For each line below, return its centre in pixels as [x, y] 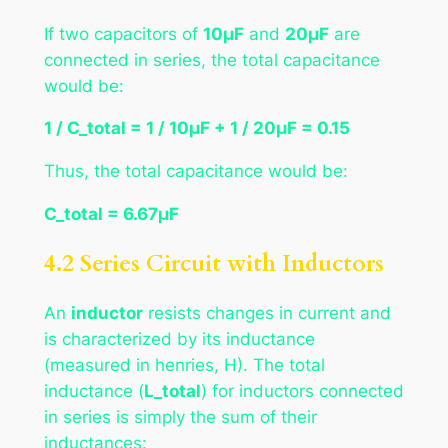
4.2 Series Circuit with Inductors [213, 264]
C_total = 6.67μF [111, 213]
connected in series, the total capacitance [211, 59]
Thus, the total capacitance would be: [195, 171]
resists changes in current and [266, 313]
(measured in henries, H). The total [184, 365]
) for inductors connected [302, 391]
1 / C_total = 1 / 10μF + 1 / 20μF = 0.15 [196, 128]
